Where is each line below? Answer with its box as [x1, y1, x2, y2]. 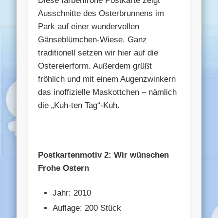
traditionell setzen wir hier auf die [38, 48, 159, 57]
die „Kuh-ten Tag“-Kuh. [38, 100, 120, 110]
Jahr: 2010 [53, 188, 91, 198]
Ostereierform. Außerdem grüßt [38, 61, 152, 71]
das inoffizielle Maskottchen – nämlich [38, 87, 177, 97]
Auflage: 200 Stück [53, 203, 122, 213]
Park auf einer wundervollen [38, 21, 140, 31]
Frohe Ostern [38, 163, 90, 173]
